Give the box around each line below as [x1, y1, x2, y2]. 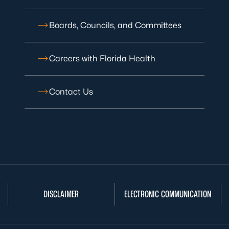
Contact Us [49, 86, 93, 97]
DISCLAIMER [43, 188, 79, 199]
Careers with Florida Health [49, 53, 155, 63]
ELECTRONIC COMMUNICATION [124, 188, 212, 199]
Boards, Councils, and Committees [49, 20, 181, 30]
